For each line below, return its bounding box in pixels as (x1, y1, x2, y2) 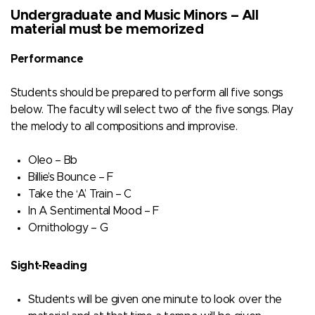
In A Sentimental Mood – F (28, 205, 159, 217)
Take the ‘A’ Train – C (28, 188, 131, 200)
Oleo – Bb (28, 154, 78, 166)
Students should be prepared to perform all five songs (11, 86, 284, 98)
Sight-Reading (11, 259, 87, 271)
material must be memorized (11, 22, 204, 37)
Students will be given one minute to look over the (28, 293, 282, 305)
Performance (11, 53, 84, 65)
